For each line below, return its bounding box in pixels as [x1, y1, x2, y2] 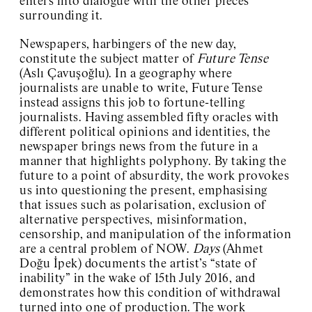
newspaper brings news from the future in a [19, 140, 258, 153]
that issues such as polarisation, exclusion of [19, 198, 266, 212]
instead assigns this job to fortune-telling [19, 96, 245, 109]
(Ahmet [219, 242, 264, 256]
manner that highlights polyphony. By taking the [19, 155, 287, 168]
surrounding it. [19, 9, 103, 22]
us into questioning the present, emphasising [19, 184, 267, 197]
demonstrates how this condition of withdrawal [19, 286, 281, 299]
